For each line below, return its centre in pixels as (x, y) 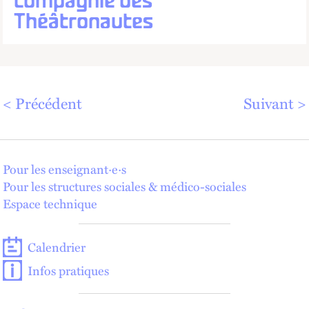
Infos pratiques (68, 270)
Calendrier (57, 247)
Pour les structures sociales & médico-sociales (124, 186)
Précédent (49, 103)
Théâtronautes (83, 23)
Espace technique (50, 203)
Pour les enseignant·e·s (64, 169)
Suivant (269, 103)
